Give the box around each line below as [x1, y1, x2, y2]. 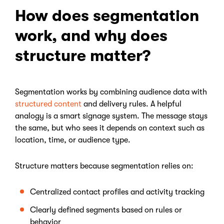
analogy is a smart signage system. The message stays [15, 111, 207, 120]
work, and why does [15, 26, 167, 45]
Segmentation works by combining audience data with [15, 87, 207, 96]
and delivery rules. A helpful [81, 99, 181, 108]
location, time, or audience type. [15, 135, 130, 144]
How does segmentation [15, 6, 199, 25]
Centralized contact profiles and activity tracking [30, 187, 204, 196]
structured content [15, 99, 81, 108]
